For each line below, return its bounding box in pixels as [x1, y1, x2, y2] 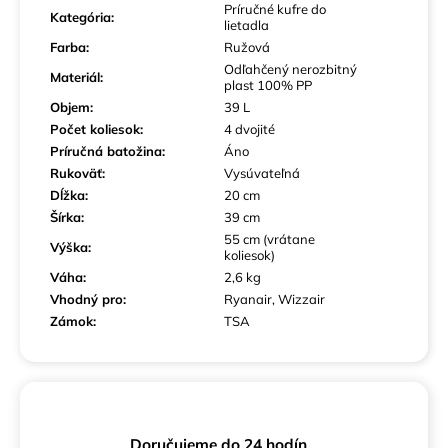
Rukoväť [50, 164, 102, 181]
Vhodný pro [50, 290, 123, 307]
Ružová [224, 38, 270, 55]
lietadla [224, 16, 269, 33]
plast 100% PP [224, 76, 312, 93]
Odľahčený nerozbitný [224, 60, 357, 77]
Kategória [50, 8, 111, 25]
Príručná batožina [50, 142, 162, 159]
